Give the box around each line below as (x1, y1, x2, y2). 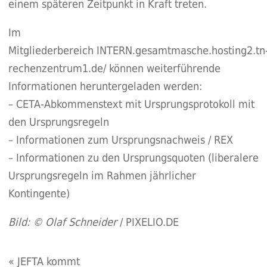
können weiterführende (105, 61, 221, 74)
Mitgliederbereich (8, 44, 97, 57)
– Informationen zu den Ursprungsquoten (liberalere (8, 151, 259, 164)
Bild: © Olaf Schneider (8, 215, 117, 228)
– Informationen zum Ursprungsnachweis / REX (8, 133, 233, 146)
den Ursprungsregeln (8, 115, 109, 128)
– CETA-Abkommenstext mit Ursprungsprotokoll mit (8, 97, 254, 110)
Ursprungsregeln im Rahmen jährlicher (8, 169, 196, 182)
